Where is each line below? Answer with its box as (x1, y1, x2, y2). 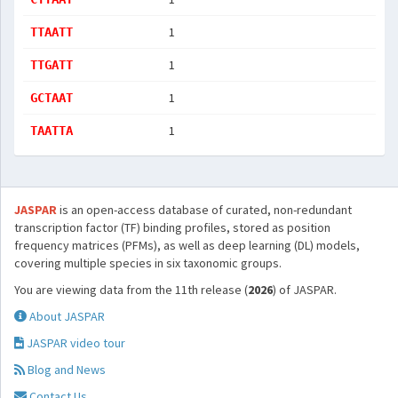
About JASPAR (27, 308, 105, 324)
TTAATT (30, 25, 73, 39)
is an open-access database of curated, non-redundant (57, 202, 352, 218)
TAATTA (30, 123, 73, 138)
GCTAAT (30, 91, 73, 105)
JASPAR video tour (24, 335, 125, 351)
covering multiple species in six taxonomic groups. (14, 255, 282, 271)
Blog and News (25, 362, 106, 378)
